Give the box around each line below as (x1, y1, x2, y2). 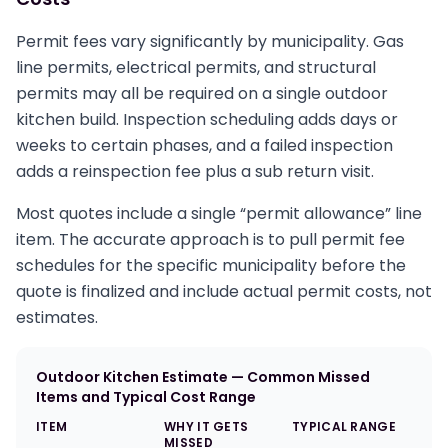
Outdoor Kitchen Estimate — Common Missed (36, 367, 370, 387)
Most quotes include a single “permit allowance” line (16, 202, 422, 225)
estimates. (16, 306, 98, 329)
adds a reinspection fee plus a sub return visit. (16, 160, 374, 183)
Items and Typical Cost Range (36, 387, 256, 407)
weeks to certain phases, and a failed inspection (16, 134, 393, 157)
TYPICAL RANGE (292, 418, 396, 435)
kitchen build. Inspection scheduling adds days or (16, 108, 398, 131)
